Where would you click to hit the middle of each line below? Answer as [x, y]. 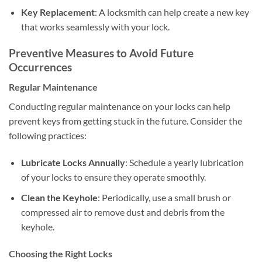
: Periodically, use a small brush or [164, 197]
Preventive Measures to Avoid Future [101, 53]
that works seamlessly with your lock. [95, 26]
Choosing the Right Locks [61, 253]
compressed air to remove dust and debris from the [123, 212]
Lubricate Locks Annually [73, 163]
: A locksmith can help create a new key [172, 12]
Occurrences [40, 67]
